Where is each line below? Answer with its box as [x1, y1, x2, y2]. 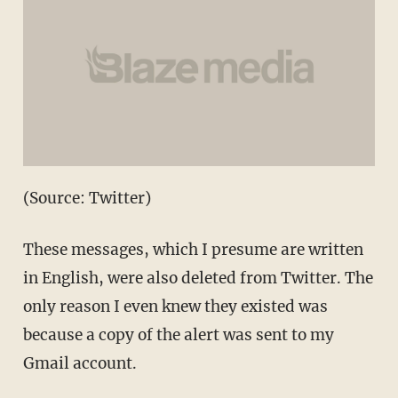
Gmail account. [22, 354, 137, 374]
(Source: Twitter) [22, 188, 151, 209]
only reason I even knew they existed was [22, 297, 328, 317]
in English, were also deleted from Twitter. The [22, 268, 373, 289]
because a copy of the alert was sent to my [22, 325, 334, 346]
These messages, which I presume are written [22, 240, 363, 260]
